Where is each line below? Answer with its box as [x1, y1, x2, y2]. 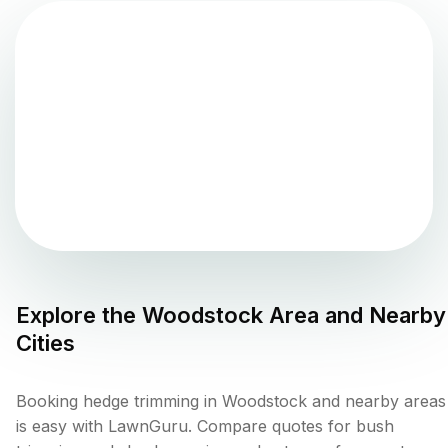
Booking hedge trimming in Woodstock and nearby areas [16, 391, 446, 412]
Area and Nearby [263, 302, 446, 329]
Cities [16, 330, 75, 357]
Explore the [16, 302, 142, 329]
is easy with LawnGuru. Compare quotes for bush [16, 416, 394, 437]
